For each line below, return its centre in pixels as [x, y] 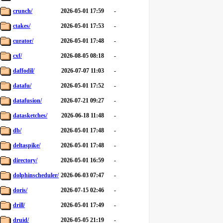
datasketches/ [30, 115]
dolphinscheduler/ [36, 175]
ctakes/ [22, 26]
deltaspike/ [27, 145]
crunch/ [23, 11]
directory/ [25, 160]
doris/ [20, 190]
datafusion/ [27, 101]
